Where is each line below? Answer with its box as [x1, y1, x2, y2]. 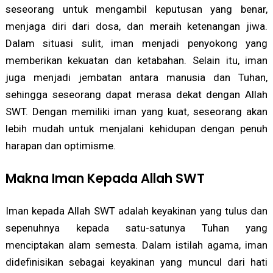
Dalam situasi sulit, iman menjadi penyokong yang [5, 37, 268, 50]
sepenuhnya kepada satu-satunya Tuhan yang [5, 222, 268, 235]
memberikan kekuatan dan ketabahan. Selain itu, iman [5, 54, 268, 67]
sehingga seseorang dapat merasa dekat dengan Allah [5, 88, 268, 101]
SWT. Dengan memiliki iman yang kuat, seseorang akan [5, 105, 268, 118]
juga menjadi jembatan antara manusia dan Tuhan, [5, 71, 268, 84]
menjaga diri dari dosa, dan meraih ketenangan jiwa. [5, 20, 268, 33]
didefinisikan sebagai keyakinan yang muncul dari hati [5, 256, 268, 269]
